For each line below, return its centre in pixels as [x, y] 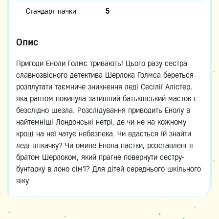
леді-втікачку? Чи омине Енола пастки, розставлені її [105, 145]
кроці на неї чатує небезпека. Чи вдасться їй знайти [104, 134]
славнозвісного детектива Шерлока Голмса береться [105, 75]
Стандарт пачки [51, 11]
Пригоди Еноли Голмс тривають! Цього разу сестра [102, 63]
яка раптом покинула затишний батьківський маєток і [106, 99]
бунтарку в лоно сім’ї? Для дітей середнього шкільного [109, 169]
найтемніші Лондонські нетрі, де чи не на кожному [101, 122]
